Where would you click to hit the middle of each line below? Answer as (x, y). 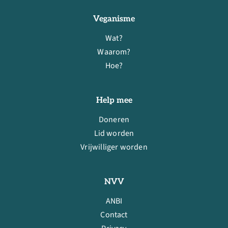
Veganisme (114, 19)
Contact (114, 215)
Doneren (114, 119)
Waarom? (114, 52)
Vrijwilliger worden (114, 147)
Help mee (114, 100)
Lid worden (114, 133)
